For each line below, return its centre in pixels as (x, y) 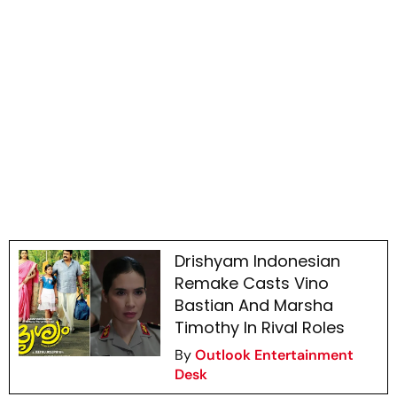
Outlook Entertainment (274, 355)
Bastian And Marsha (253, 306)
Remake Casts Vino (251, 284)
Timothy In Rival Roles (259, 328)
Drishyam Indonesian (257, 261)
